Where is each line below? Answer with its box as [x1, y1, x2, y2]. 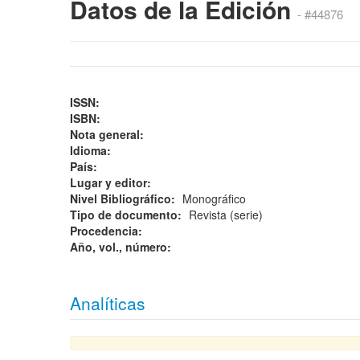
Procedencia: [70, 223, 145, 239]
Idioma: [70, 142, 114, 158]
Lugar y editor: [70, 174, 154, 190]
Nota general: [70, 126, 147, 142]
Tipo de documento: [70, 207, 185, 223]
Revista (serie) [189, 207, 269, 223]
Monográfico [182, 190, 252, 207]
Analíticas [70, 291, 145, 315]
